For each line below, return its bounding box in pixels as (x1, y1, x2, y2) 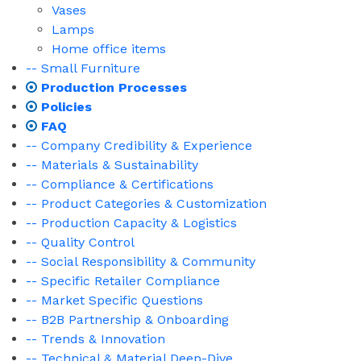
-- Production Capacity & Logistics (26, 215, 237, 231)
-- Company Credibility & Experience (26, 138, 252, 154)
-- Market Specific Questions (26, 293, 203, 309)
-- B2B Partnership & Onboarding (26, 312, 229, 328)
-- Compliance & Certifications (26, 176, 214, 193)
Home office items (52, 41, 166, 57)
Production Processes (37, 80, 187, 96)
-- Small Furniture (26, 60, 140, 77)
